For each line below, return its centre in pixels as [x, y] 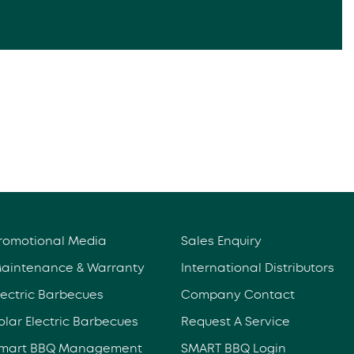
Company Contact [237, 294]
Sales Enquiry [221, 241]
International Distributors [257, 267]
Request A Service [235, 321]
